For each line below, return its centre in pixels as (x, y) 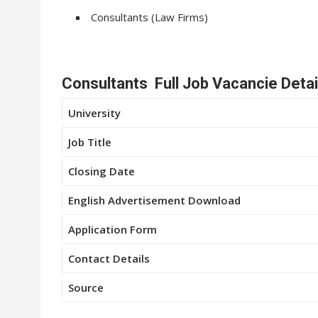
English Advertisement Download (154, 200)
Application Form (113, 229)
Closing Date (102, 171)
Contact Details (109, 258)
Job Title (90, 142)
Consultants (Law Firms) (149, 17)
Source (86, 287)
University (94, 113)
